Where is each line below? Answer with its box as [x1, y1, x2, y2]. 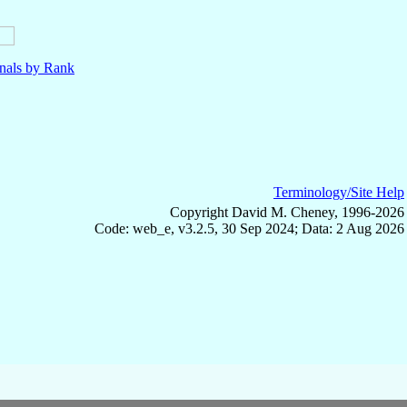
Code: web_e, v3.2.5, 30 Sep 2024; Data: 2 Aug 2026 [94, 221, 404, 237]
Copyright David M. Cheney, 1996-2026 [170, 204, 404, 221]
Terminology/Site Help [273, 184, 404, 201]
